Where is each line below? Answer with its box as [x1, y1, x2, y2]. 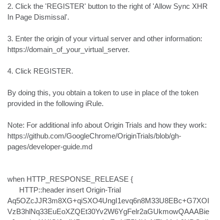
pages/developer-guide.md [7, 142, 92, 151]
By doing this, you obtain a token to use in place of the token [7, 88, 198, 97]
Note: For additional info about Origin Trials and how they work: [7, 121, 207, 129]
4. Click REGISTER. [7, 67, 73, 75]
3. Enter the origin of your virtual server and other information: [7, 34, 202, 43]
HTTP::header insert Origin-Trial [7, 186, 19, 194]
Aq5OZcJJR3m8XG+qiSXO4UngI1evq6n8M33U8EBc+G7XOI [7, 196, 209, 205]
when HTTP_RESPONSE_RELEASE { [7, 175, 133, 183]
